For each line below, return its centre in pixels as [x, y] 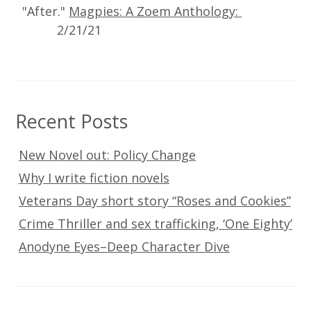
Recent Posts [72, 121]
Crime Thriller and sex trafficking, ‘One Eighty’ [155, 224]
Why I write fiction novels [94, 178]
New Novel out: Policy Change [107, 155]
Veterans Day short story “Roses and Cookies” [154, 201]
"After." [42, 11]
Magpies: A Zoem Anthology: [155, 11]
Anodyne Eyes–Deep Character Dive [124, 247]
